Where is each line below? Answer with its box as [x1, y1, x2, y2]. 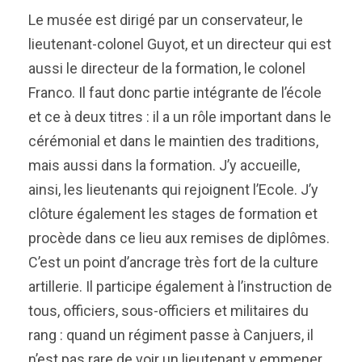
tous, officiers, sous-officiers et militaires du [28, 302, 309, 319]
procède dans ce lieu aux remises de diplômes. [28, 229, 330, 246]
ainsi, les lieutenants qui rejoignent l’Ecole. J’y [28, 181, 318, 198]
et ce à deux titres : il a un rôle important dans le [28, 108, 331, 125]
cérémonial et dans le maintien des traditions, [28, 133, 318, 149]
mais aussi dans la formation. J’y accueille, [28, 157, 300, 174]
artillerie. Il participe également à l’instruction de [28, 278, 332, 295]
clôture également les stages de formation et [28, 205, 318, 222]
